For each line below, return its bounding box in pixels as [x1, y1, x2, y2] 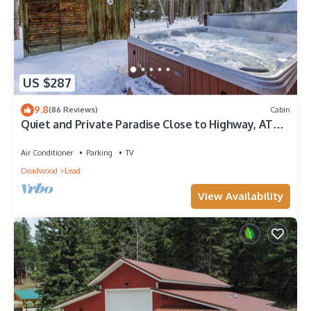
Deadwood [21, 165, 58, 176]
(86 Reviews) [49, 105, 98, 115]
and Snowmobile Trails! [21, 129, 143, 144]
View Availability [198, 189, 283, 203]
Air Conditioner [21, 147, 73, 158]
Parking [86, 147, 112, 158]
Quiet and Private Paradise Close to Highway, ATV [21, 117, 280, 131]
